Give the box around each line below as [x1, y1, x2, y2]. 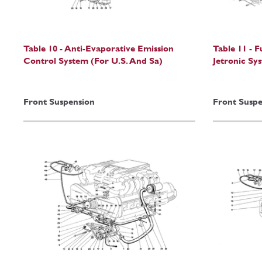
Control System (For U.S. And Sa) [23, 55, 163, 65]
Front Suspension [23, 96, 95, 107]
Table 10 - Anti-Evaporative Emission [23, 43, 174, 53]
